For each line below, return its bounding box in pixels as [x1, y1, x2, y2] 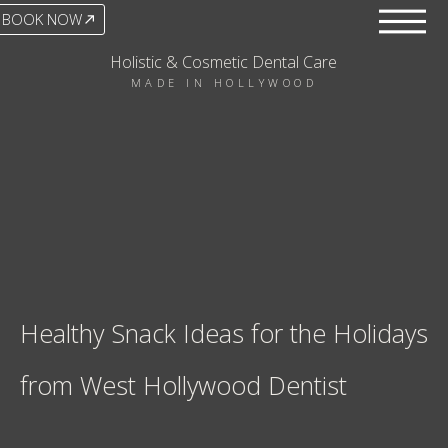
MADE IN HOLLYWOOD [130, 75, 318, 90]
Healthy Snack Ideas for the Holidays [20, 316, 428, 350]
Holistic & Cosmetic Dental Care [110, 51, 338, 73]
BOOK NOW [2, 9, 82, 29]
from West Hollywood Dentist [20, 368, 347, 402]
